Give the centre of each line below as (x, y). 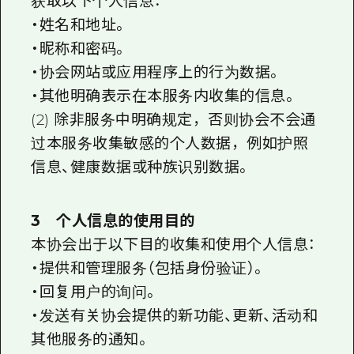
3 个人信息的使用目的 (113, 221)
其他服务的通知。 (91, 340)
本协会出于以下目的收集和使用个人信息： (173, 245)
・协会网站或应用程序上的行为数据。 (156, 73)
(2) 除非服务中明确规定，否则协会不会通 (173, 120)
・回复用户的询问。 (95, 292)
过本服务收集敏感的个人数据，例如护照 (170, 144)
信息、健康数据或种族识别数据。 (141, 168)
